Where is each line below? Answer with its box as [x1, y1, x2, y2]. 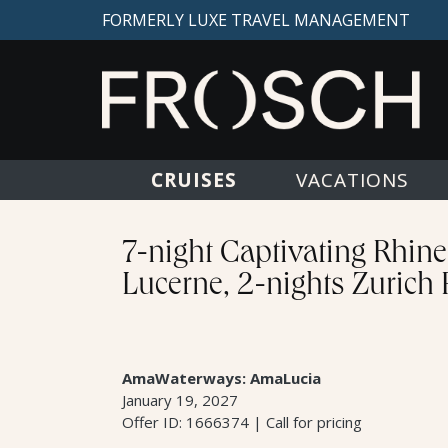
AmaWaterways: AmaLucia [122, 368, 321, 388]
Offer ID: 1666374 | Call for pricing [122, 412, 362, 432]
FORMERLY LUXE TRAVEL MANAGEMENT [102, 9, 410, 31]
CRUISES [150, 127, 234, 153]
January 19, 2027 [122, 390, 238, 410]
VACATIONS [295, 167, 409, 193]
